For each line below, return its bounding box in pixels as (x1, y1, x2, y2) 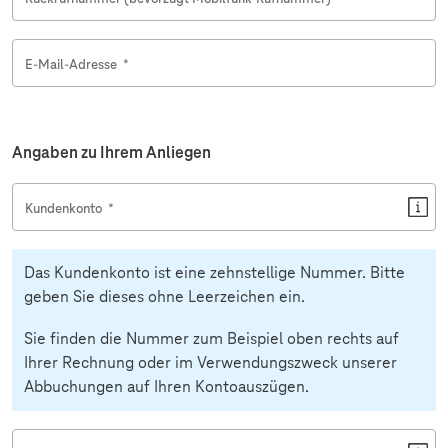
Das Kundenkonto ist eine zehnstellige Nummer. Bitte (24, 264, 405, 282)
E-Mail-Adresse (25, 55, 120, 73)
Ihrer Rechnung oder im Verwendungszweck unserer (24, 354, 397, 372)
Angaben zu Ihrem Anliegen (12, 142, 211, 163)
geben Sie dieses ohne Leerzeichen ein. (24, 288, 305, 306)
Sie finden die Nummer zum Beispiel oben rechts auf (24, 330, 399, 348)
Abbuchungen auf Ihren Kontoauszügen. (24, 378, 309, 396)
